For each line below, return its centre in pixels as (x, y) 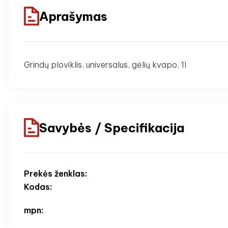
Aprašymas (73, 16)
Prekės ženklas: (55, 174)
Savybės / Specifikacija (112, 127)
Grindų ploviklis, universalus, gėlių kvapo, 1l (105, 65)
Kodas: (38, 187)
